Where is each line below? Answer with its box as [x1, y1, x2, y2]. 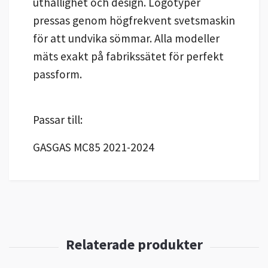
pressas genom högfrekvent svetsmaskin [33, 13, 235, 28]
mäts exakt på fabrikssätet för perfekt [33, 49, 224, 64]
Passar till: [33, 112, 83, 127]
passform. [33, 67, 82, 82]
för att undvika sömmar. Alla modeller [33, 31, 220, 46]
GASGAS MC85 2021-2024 [33, 140, 154, 155]
